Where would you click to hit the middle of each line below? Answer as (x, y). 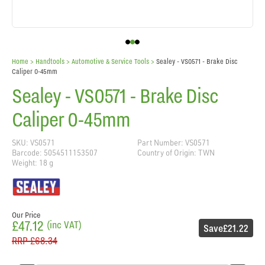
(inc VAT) (64, 224)
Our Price (26, 214)
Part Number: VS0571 (174, 142)
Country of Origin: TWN (176, 152)
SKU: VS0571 (33, 142)
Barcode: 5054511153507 (55, 152)
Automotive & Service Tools (110, 61)
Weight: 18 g (33, 162)
